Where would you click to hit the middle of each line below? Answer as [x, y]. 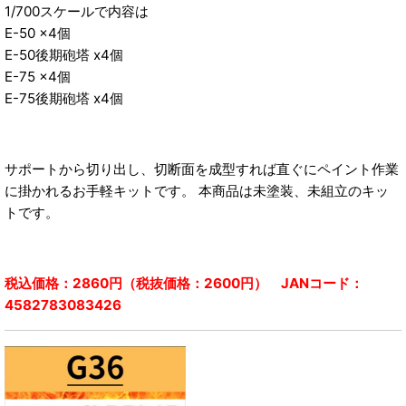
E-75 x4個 [38, 76]
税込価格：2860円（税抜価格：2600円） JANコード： [184, 284]
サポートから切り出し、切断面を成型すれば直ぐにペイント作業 [202, 169]
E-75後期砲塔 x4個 [64, 98]
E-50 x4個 [38, 33]
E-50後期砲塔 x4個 [64, 54]
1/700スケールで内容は [77, 11]
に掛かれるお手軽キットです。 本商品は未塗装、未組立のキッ [197, 190]
